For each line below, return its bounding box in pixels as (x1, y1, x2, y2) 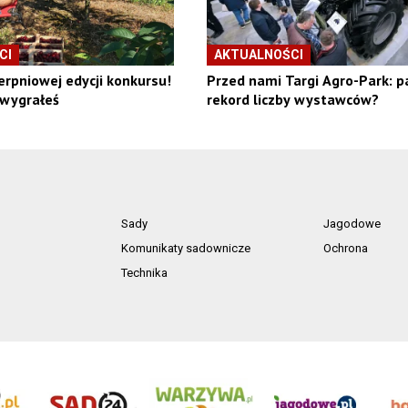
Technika (120, 266, 168, 280)
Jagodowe (323, 217, 382, 231)
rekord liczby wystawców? (206, 90, 379, 109)
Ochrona (323, 241, 369, 256)
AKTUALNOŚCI (213, 47, 303, 63)
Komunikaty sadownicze (120, 241, 250, 256)
